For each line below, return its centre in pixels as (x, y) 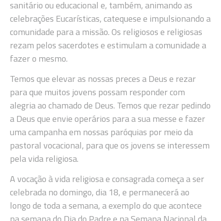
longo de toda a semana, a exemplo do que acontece (106, 206)
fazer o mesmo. (39, 58)
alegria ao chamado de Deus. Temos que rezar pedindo (110, 106)
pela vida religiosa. (44, 159)
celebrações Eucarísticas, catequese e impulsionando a (110, 18)
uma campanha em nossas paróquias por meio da (101, 132)
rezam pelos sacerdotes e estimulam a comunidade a (108, 45)
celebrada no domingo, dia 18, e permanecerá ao (100, 192)
